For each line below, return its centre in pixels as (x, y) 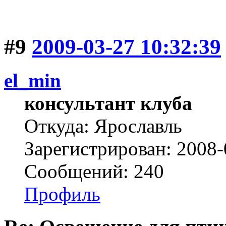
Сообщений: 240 (94, 172)
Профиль (62, 194)
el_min (33, 81)
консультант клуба (108, 103)
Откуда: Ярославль (103, 126)
